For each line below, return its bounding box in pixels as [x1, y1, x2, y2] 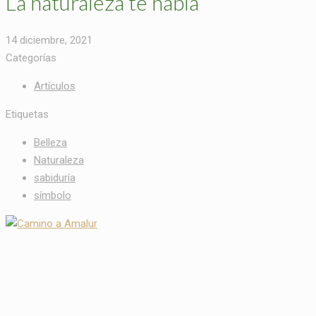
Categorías [6, 51, 56, 64]
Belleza [34, 135, 67, 149]
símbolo [34, 188, 71, 202]
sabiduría [34, 171, 75, 184]
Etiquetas [6, 107, 49, 121]
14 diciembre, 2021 [6, 33, 92, 47]
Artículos [34, 79, 75, 92]
